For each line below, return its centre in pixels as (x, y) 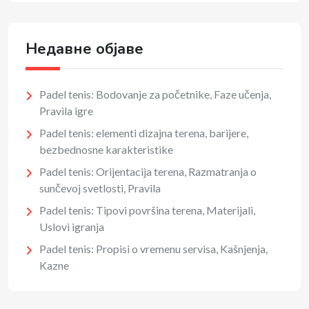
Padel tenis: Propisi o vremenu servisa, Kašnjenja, (153, 249)
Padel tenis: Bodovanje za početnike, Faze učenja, (155, 94)
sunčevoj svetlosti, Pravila (100, 188)
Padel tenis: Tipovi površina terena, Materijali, (147, 210)
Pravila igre (66, 111)
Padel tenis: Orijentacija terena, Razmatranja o (148, 172)
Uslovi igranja (72, 227)
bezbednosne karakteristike (106, 150)
